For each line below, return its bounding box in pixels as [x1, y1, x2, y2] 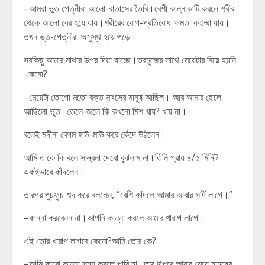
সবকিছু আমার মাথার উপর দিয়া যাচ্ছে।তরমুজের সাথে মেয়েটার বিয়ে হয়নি [24, 53, 236, 66]
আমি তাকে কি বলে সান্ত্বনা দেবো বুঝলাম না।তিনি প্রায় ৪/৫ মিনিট [24, 151, 218, 164]
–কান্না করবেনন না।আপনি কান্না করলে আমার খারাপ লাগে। [24, 211, 205, 224]
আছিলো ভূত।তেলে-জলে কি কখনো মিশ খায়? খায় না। [24, 105, 187, 118]
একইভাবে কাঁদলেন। [24, 165, 85, 178]
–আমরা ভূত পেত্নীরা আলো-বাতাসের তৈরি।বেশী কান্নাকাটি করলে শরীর [24, 2, 234, 15]
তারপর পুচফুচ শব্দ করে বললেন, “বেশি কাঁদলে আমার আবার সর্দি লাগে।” [24, 188, 232, 201]
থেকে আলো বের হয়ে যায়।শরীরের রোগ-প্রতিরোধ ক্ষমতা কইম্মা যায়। [24, 16, 230, 29]
